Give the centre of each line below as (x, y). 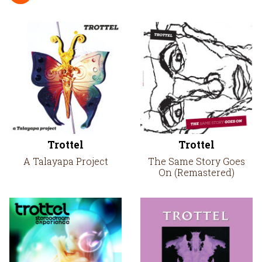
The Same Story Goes (196, 161)
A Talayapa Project (65, 161)
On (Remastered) (196, 172)
